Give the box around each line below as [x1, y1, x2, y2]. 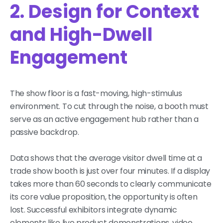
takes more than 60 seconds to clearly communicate [10, 178, 212, 190]
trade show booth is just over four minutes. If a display [10, 165, 211, 177]
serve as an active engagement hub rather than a [10, 113, 199, 125]
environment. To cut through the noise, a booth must [10, 101, 209, 112]
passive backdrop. [10, 126, 79, 138]
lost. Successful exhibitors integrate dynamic [10, 204, 177, 216]
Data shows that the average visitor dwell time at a [10, 152, 202, 164]
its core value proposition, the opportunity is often [10, 191, 198, 203]
